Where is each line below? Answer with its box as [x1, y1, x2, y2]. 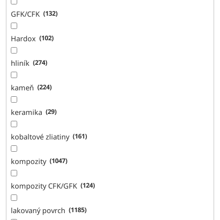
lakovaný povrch [11, 205, 66, 215]
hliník [11, 57, 30, 68]
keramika [11, 107, 43, 117]
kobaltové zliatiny [11, 131, 70, 141]
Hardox [11, 33, 36, 43]
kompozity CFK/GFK [11, 180, 78, 191]
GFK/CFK [11, 8, 40, 19]
